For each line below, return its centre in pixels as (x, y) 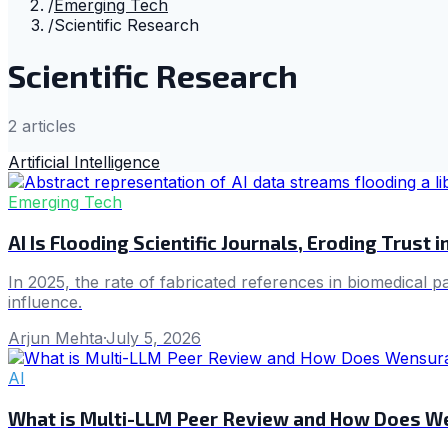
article (42, 125)
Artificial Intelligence (84, 161)
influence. (45, 302)
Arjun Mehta (55, 338)
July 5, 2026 (153, 338)
